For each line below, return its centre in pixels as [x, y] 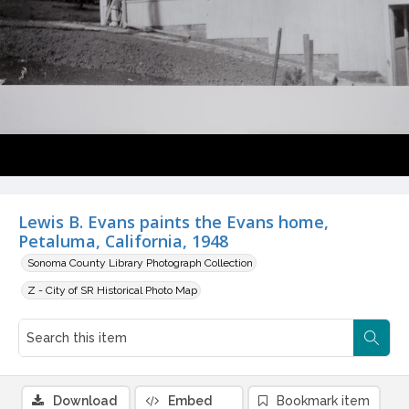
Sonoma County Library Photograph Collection [140, 263]
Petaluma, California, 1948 [123, 241]
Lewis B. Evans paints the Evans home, [173, 222]
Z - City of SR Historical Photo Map [112, 291]
